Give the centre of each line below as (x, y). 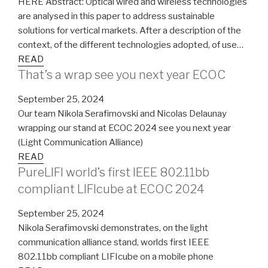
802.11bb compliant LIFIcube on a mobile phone (116, 256)
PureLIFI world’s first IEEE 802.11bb (114, 172)
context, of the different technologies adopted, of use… (131, 45)
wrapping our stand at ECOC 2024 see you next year (124, 128)
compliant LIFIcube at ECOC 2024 (111, 189)
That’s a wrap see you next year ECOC (122, 74)
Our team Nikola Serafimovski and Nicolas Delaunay (122, 113)
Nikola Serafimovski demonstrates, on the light (113, 228)
